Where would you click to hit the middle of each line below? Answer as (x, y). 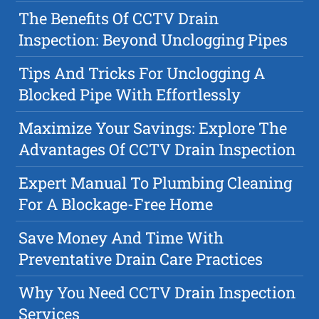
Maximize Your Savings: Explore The (153, 128)
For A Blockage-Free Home (116, 204)
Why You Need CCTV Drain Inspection (157, 293)
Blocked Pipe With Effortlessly (130, 95)
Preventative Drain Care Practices (141, 259)
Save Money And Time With (121, 238)
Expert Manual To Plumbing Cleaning (156, 183)
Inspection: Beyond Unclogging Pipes (153, 40)
